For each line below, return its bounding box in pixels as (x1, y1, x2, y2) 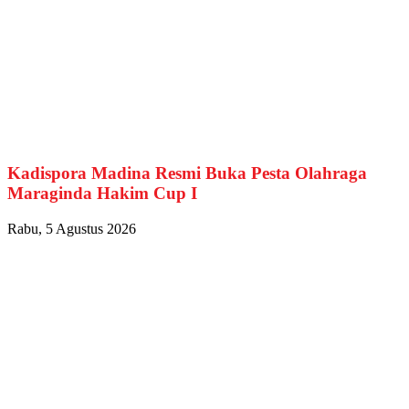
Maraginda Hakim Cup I (7, 184, 197, 204)
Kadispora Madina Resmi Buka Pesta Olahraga (7, 163, 367, 184)
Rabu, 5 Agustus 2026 (7, 220, 136, 236)
